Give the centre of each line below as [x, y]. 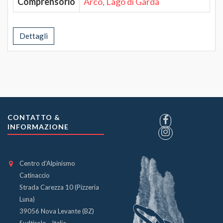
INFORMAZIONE [38, 127]
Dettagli [34, 36]
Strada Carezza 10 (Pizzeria [59, 187]
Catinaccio [35, 175]
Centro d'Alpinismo [47, 163]
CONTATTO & [34, 117]
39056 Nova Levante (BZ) [57, 211]
